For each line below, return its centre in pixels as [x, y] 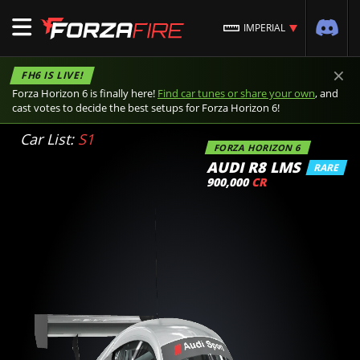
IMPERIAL [264, 28]
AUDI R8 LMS [254, 167]
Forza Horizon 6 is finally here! [85, 93]
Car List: [49, 139]
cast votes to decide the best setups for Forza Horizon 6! [146, 108]
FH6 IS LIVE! [52, 75]
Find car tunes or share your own [236, 93]
